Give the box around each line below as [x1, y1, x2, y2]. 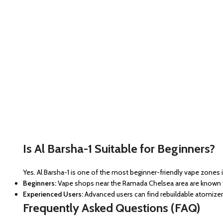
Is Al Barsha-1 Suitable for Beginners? [23, 141, 215, 156]
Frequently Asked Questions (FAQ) [23, 201, 200, 215]
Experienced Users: [23, 190, 83, 199]
